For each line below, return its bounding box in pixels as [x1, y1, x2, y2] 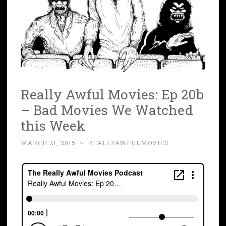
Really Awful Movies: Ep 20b [21, 85, 204, 103]
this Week [21, 116, 85, 134]
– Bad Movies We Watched [21, 100, 193, 119]
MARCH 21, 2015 [21, 138, 76, 147]
